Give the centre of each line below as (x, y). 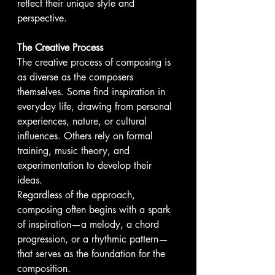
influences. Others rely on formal (87, 136)
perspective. (42, 18)
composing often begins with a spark (95, 210)
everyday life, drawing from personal (96, 107)
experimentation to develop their (86, 165)
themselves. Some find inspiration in (93, 92)
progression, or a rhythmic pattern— (93, 239)
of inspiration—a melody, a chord (90, 224)
